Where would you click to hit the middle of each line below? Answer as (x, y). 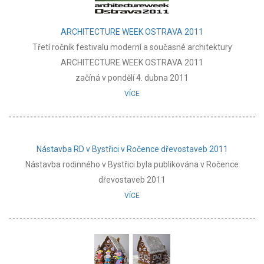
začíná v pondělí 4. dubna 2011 (132, 78)
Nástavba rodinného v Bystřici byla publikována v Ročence (132, 164)
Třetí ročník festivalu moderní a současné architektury (132, 47)
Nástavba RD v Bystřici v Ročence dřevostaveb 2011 (132, 149)
